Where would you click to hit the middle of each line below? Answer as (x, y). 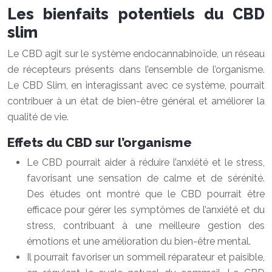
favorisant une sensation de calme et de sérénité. (146, 178)
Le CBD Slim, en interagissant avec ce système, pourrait (136, 85)
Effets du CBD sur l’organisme (100, 142)
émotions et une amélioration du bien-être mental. (139, 241)
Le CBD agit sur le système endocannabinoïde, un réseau (136, 54)
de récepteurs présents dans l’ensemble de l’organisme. (136, 70)
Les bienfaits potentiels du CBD (136, 14)
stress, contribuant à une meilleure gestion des (146, 226)
